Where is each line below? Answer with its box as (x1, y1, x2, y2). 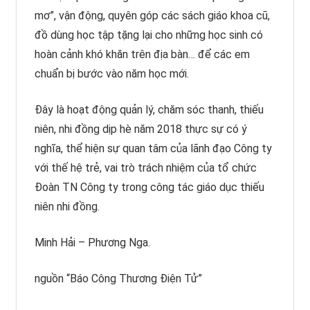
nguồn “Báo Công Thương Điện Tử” (34, 271, 202, 285)
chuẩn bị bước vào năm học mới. (34, 66, 189, 80)
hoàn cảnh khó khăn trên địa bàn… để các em (34, 47, 250, 61)
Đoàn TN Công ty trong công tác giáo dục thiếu (34, 180, 264, 194)
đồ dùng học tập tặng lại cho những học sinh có (34, 28, 263, 42)
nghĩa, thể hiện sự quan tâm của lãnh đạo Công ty (34, 141, 272, 155)
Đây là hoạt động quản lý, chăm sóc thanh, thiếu (34, 102, 264, 116)
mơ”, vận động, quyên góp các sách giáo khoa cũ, (34, 8, 270, 22)
